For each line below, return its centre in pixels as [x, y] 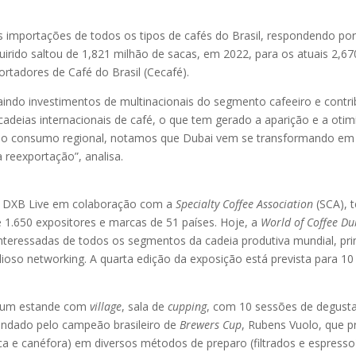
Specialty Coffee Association [245, 203]
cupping [188, 306]
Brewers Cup [211, 324]
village [106, 306]
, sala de [145, 306]
